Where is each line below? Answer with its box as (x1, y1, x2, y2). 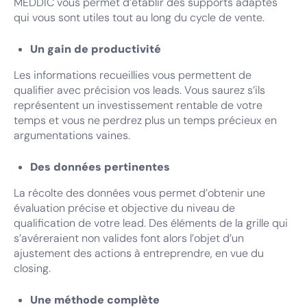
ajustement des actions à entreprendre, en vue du (14, 246, 264, 260)
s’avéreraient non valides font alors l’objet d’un (14, 231, 244, 245)
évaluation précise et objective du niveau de (14, 201, 235, 215)
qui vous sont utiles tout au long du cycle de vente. (14, 10, 265, 25)
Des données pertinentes (30, 160, 170, 174)
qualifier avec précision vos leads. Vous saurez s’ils (14, 83, 265, 97)
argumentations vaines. (14, 128, 130, 143)
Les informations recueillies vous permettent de (14, 68, 251, 82)
